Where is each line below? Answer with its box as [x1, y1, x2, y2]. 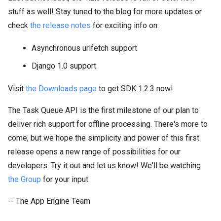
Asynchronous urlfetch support [32, 43, 137, 53]
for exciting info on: [91, 20, 159, 30]
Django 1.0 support [32, 61, 96, 71]
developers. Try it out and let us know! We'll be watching [8, 160, 201, 170]
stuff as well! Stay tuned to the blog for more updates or [8, 6, 202, 16]
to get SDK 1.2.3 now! [97, 83, 173, 93]
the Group [8, 174, 41, 184]
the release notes [30, 20, 91, 30]
